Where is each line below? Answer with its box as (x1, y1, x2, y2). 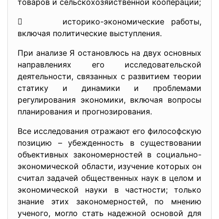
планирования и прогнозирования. (18, 107, 152, 116)
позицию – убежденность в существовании (18, 138, 201, 148)
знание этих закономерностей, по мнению (18, 197, 201, 206)
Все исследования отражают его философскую (18, 126, 201, 136)
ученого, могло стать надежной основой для (18, 208, 201, 218)
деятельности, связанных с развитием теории (18, 71, 201, 81)
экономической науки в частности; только (18, 185, 201, 195)
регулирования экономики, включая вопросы (18, 95, 201, 105)
